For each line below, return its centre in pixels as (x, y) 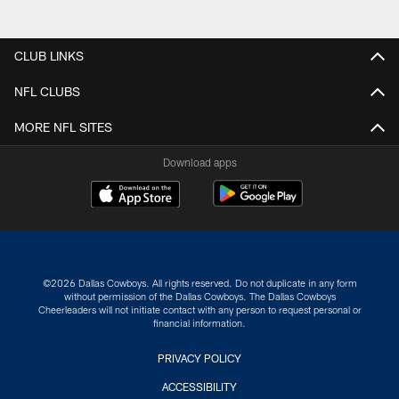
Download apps (199, 162)
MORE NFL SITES (63, 126)
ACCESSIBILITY (199, 387)
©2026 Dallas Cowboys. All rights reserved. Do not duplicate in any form (199, 283)
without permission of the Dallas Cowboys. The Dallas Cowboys (199, 297)
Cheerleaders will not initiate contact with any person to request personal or (199, 310)
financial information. (199, 323)
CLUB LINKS (49, 55)
